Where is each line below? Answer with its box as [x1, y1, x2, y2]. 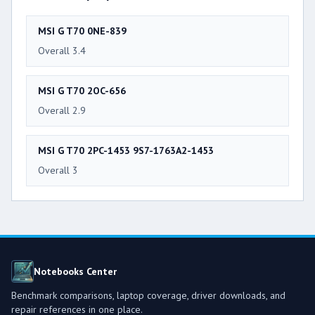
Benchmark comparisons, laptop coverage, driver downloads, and [11, 289, 285, 302]
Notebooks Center [34, 265, 117, 278]
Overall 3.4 [38, 44, 86, 58]
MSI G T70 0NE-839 [38, 25, 127, 38]
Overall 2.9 [38, 104, 86, 117]
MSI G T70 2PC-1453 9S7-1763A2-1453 [38, 144, 214, 157]
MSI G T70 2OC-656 [38, 84, 126, 98]
